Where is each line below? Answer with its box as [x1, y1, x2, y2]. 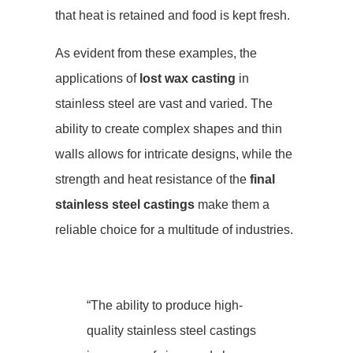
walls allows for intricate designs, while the [55, 147, 292, 161]
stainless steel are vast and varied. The [55, 97, 273, 110]
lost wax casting [139, 72, 236, 85]
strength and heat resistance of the [55, 173, 250, 186]
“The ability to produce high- [87, 299, 243, 312]
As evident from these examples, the [55, 46, 257, 60]
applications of [55, 72, 139, 85]
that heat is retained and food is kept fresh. [55, 9, 290, 22]
